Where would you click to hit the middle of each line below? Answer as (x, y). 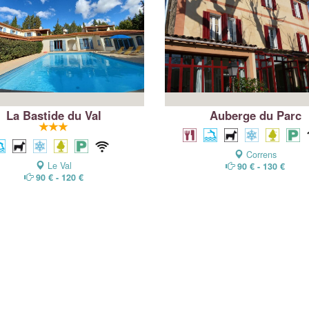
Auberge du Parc (255, 115)
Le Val (58, 165)
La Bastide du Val (53, 115)
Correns (260, 154)
